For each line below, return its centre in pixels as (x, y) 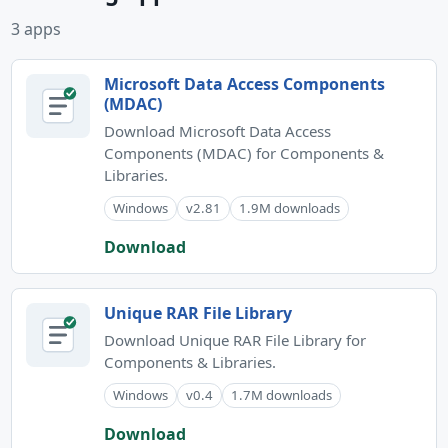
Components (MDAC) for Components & (244, 153)
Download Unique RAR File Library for (235, 340)
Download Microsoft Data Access (217, 131)
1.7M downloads (281, 395)
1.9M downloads (289, 208)
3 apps (36, 29)
